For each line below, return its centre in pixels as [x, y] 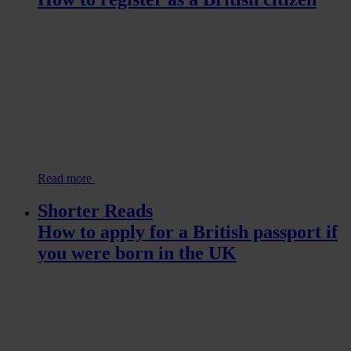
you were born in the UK [137, 253]
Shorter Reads [95, 211]
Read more [66, 178]
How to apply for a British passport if [188, 232]
